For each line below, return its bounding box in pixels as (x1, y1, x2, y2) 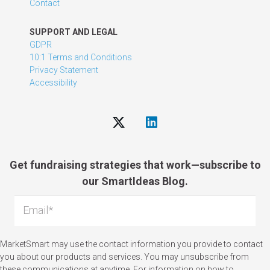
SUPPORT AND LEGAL (30, 27, 118, 37)
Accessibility (30, 78, 78, 88)
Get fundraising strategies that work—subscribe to (9, 159, 261, 172)
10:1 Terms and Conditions (30, 52, 133, 63)
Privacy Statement (30, 65, 99, 75)
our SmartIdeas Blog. (82, 175, 188, 188)
